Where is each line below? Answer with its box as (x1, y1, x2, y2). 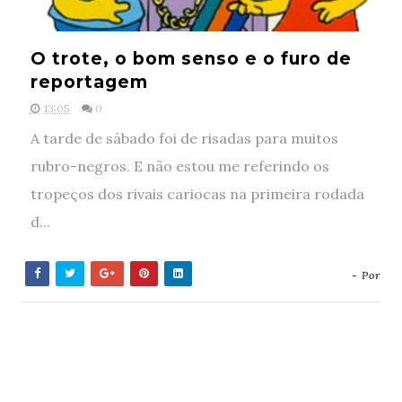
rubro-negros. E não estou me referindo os (30, 157, 329, 175)
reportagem (30, 72, 148, 92)
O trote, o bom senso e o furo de (30, 48, 352, 69)
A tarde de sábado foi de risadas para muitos (30, 129, 338, 147)
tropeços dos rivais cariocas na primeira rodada (30, 185, 364, 203)
